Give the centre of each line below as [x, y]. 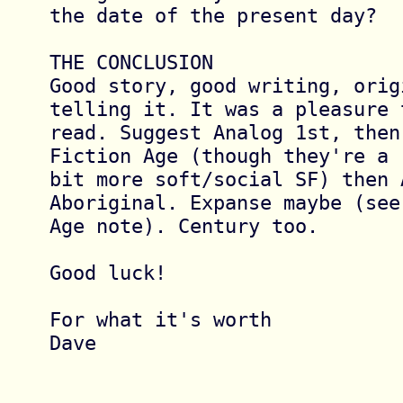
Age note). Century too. [184, 225]
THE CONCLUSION [131, 62]
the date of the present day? [213, 15]
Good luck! [107, 272]
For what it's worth [160, 319]
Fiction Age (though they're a [224, 155]
